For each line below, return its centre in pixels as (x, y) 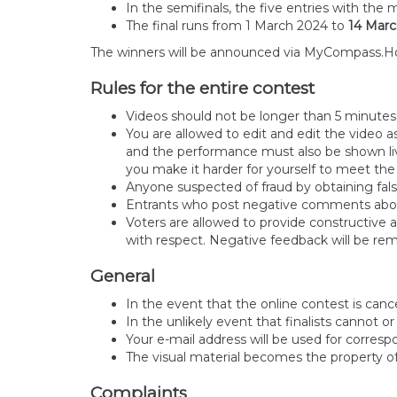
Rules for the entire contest (202, 88)
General (127, 276)
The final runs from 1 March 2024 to (237, 26)
